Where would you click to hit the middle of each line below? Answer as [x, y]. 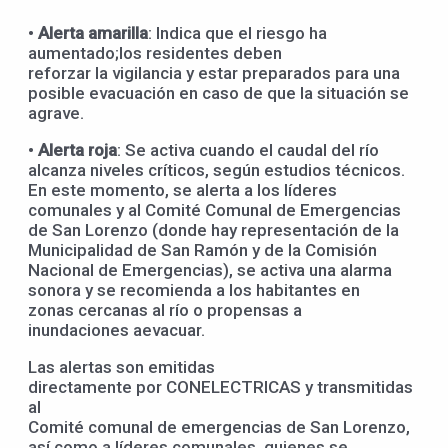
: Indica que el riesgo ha [237, 33]
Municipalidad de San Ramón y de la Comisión [202, 250]
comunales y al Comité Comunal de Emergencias [214, 210]
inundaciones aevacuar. [116, 330]
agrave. [56, 113]
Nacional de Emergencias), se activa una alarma [210, 270]
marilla [122, 33]
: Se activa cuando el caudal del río [248, 150]
